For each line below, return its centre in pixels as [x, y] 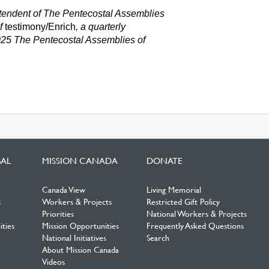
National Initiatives [74, 237]
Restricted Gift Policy [183, 201]
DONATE [164, 160]
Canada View [64, 189]
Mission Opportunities [81, 225]
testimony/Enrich [41, 27]
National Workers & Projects [196, 213]
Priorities [58, 213]
